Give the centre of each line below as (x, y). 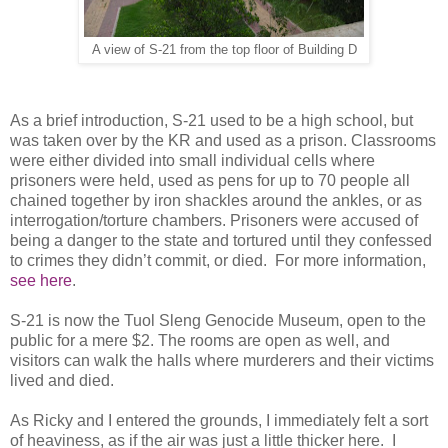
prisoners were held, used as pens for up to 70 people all (210, 181)
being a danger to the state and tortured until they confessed (221, 241)
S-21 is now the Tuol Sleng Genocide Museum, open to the (218, 321)
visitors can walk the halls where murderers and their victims (222, 361)
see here (41, 281)
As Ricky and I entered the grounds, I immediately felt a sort (219, 421)
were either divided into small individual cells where (192, 161)
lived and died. (62, 381)
